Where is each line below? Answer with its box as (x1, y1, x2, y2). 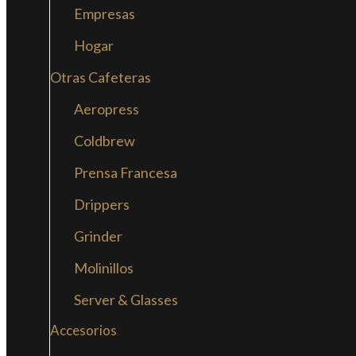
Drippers (74, 195, 130, 213)
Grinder (74, 227, 122, 245)
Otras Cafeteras (50, 68, 151, 86)
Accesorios (50, 322, 117, 339)
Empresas (74, 5, 135, 22)
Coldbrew (74, 132, 135, 149)
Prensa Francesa (74, 164, 177, 181)
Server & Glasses (74, 291, 178, 308)
